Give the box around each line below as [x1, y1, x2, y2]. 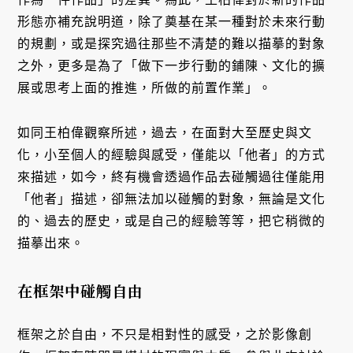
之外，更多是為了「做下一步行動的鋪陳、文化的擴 [17, 59, 326, 72]
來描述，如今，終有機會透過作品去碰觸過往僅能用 [17, 169, 326, 184]
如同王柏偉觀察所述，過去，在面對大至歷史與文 [17, 125, 313, 139]
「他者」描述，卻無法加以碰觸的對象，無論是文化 [17, 191, 326, 206]
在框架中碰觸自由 [17, 279, 144, 301]
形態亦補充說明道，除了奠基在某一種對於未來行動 [17, 15, 326, 28]
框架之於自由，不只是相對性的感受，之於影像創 [17, 328, 313, 342]
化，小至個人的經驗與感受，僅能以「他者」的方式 [17, 147, 326, 162]
